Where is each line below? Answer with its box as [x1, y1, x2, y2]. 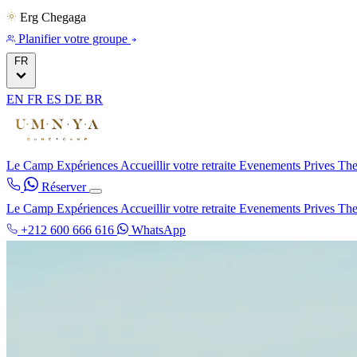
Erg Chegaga [20, 10, 86, 24]
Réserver [41, 180, 89, 194]
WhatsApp [128, 223, 186, 237]
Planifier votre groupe [15, 32, 131, 45]
